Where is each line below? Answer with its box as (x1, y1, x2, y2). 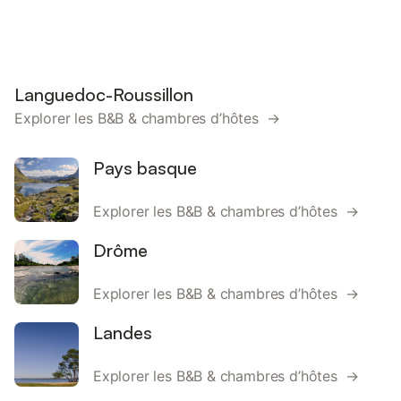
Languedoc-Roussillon (14, 83, 193, 106)
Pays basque (93, 157, 197, 179)
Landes (93, 321, 152, 344)
